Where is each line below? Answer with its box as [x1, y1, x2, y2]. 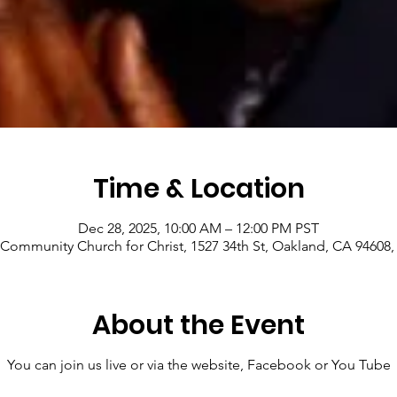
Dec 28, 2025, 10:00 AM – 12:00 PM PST [78, 220, 319, 237]
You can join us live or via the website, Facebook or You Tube [6, 356, 391, 373]
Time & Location [92, 170, 305, 207]
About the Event [92, 307, 305, 344]
